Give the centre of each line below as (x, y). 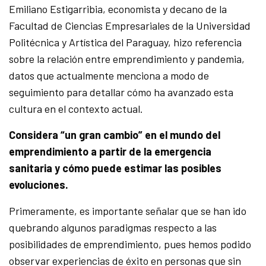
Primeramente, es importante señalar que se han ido (128, 211)
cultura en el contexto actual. (76, 109)
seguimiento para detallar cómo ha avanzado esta (121, 92)
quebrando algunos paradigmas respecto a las (113, 228)
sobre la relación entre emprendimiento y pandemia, (127, 59)
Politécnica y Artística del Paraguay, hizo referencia (126, 42)
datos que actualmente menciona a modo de (109, 76)
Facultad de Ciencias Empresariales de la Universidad (130, 26)
